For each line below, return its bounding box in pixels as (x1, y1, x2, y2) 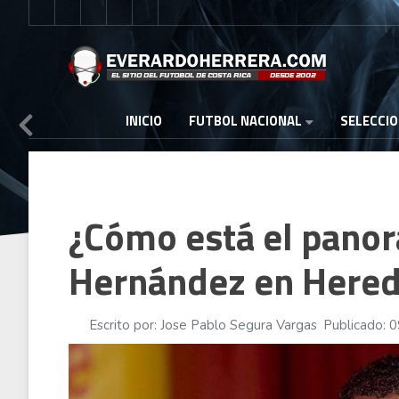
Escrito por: (85, 316, 160, 334)
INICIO (126, 110, 162, 132)
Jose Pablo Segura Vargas (159, 316, 317, 334)
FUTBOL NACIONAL (189, 110, 302, 131)
